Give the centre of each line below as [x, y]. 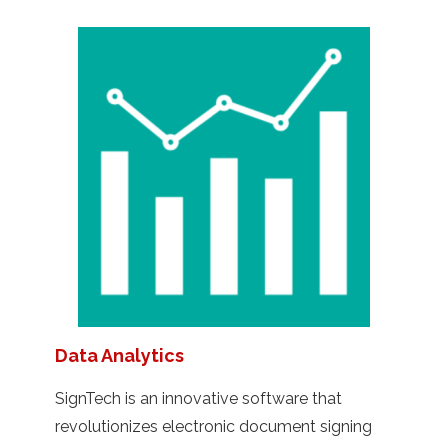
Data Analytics [119, 355]
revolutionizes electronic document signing [213, 426]
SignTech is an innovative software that [198, 398]
